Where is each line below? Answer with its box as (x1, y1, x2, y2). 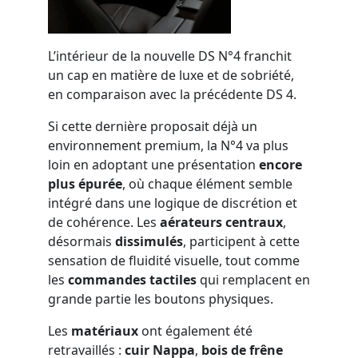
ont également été (138, 322, 253, 340)
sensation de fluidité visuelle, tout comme (48, 252, 300, 269)
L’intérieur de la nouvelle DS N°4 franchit (48, 47, 292, 65)
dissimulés (112, 233, 183, 250)
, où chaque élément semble (122, 175, 292, 193)
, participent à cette (183, 233, 300, 250)
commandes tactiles (68, 271, 197, 288)
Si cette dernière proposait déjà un (48, 117, 257, 135)
